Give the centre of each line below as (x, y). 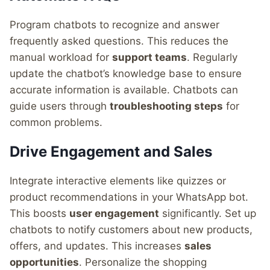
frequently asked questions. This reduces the (119, 41)
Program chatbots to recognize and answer (115, 25)
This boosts (39, 214)
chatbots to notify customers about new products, (131, 230)
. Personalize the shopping (143, 262)
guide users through (60, 106)
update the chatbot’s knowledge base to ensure (126, 74)
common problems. (56, 123)
